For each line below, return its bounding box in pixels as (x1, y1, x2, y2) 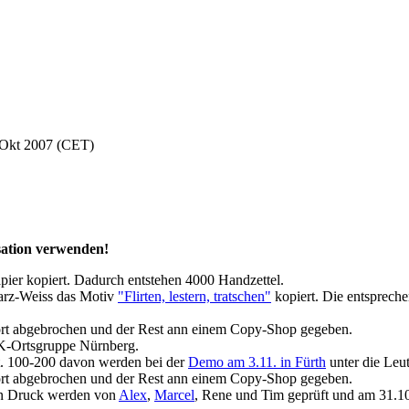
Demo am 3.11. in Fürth (188, 354, 326, 371)
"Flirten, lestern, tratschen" (118, 288, 271, 305)
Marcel (154, 387, 194, 404)
